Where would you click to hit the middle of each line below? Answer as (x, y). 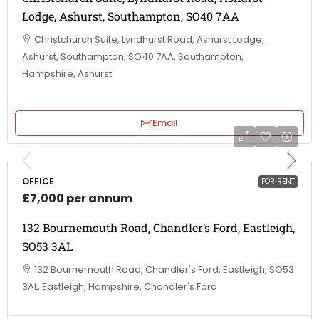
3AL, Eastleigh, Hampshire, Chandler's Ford (120, 286)
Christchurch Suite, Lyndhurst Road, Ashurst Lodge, (149, 39)
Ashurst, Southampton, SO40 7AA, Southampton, (133, 56)
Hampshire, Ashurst (67, 73)
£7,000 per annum (77, 198)
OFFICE (38, 181)
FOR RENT (278, 181)
